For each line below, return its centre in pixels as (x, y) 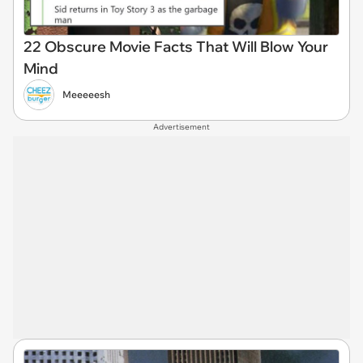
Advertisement (181, 126)
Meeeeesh (86, 94)
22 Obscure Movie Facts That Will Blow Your (176, 46)
